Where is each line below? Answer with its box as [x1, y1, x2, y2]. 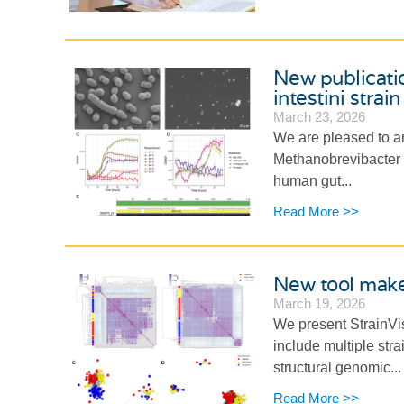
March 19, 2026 [272, 296, 365, 312]
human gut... [272, 172, 352, 188]
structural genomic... [272, 360, 401, 376]
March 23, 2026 [272, 108, 365, 124]
